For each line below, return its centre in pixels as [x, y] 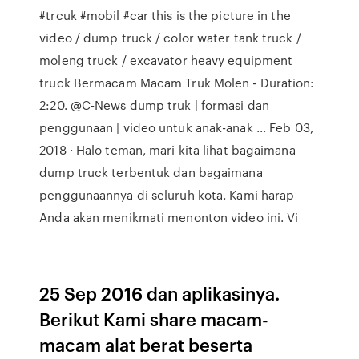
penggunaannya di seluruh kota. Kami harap [167, 195]
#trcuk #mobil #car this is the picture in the [165, 15]
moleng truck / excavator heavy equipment [166, 60]
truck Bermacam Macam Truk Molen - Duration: [177, 83]
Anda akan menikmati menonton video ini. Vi [169, 217]
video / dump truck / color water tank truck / [170, 38]
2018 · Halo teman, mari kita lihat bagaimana [167, 150]
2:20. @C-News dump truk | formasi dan [154, 105]
